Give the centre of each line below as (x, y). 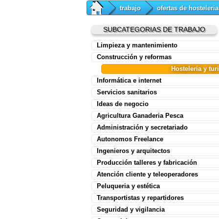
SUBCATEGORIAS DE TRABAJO (154, 30)
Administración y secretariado (142, 128)
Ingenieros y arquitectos (133, 151)
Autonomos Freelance (130, 139)
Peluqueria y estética (128, 186)
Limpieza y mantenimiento (137, 45)
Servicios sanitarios (127, 92)
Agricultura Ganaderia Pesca (140, 116)
